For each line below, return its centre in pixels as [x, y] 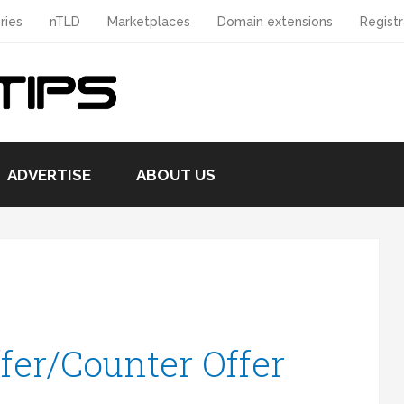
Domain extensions [275, 22]
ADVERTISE [49, 175]
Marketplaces [149, 22]
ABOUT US [176, 175]
